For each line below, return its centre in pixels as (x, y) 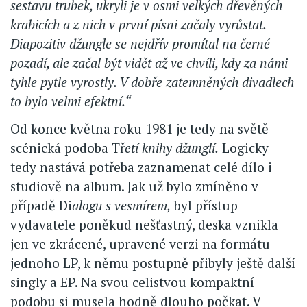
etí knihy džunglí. (172, 148)
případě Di (41, 206)
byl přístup (204, 206)
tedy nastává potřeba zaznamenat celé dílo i (141, 167)
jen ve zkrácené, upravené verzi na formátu (140, 244)
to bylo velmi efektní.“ (71, 101)
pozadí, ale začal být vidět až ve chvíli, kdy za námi (149, 63)
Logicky (244, 148)
